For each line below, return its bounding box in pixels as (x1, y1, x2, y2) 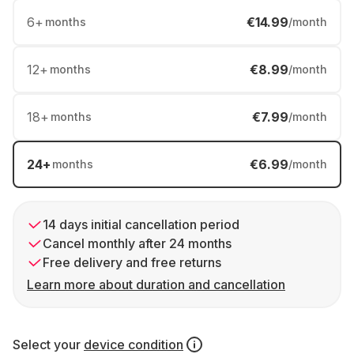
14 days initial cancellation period (43, 217, 239, 232)
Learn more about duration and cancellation (27, 277, 285, 292)
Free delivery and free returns (43, 254, 221, 270)
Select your (13, 337, 84, 352)
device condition (84, 337, 183, 352)
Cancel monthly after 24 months (43, 235, 232, 251)
